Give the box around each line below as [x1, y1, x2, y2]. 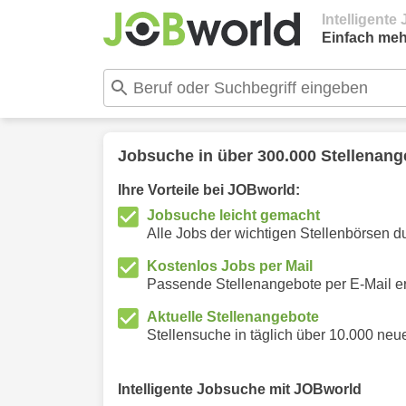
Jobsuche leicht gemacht [147, 208, 320, 223]
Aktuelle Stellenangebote [147, 309, 319, 324]
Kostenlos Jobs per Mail [147, 258, 313, 274]
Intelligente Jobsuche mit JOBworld [118, 382, 362, 397]
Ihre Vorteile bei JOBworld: [118, 182, 300, 198]
